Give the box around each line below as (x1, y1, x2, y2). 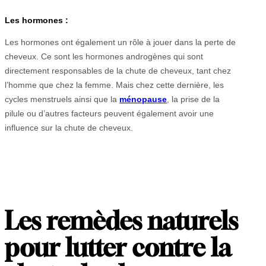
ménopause (119, 94, 167, 104)
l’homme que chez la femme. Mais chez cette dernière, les (5, 80, 224, 90)
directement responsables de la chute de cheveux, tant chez (5, 66, 231, 76)
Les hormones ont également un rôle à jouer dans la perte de (5, 37, 236, 47)
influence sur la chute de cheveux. (5, 123, 133, 133)
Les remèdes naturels (5, 205, 238, 235)
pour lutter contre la (5, 232, 232, 262)
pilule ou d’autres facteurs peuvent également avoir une (5, 109, 214, 119)
